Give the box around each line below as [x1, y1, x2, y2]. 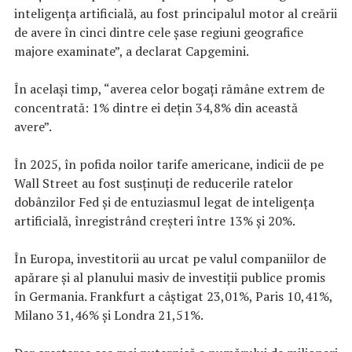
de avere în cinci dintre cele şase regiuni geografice [14, 23, 303, 41]
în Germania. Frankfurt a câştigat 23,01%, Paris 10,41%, [14, 287, 332, 305]
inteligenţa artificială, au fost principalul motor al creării [14, 4, 337, 22]
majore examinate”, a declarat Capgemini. [14, 42, 249, 60]
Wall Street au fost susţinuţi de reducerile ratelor [14, 174, 293, 192]
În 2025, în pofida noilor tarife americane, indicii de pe [14, 155, 324, 173]
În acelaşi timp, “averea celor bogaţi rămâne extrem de [14, 79, 324, 97]
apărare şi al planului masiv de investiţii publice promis [14, 268, 325, 286]
